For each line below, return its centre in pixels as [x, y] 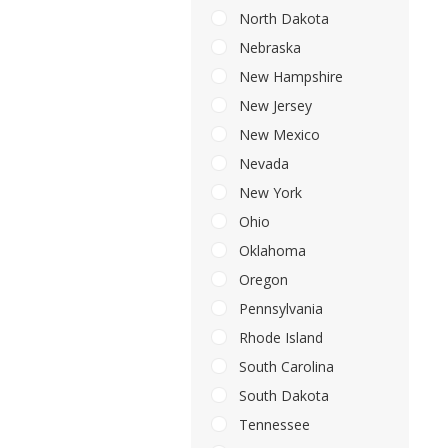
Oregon [261, 280]
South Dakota [282, 396]
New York [268, 193]
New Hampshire [289, 77]
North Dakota [282, 19]
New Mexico [277, 135]
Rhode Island [279, 338]
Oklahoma [270, 251]
